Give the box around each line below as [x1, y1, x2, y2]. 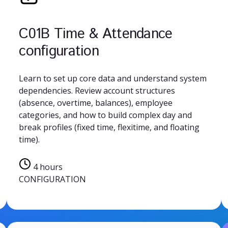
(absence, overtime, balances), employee [19, 97, 173, 108]
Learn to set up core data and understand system [19, 72, 207, 84]
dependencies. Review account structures [19, 84, 176, 96]
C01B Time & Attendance [19, 23, 173, 44]
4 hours [31, 161, 63, 173]
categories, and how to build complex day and [19, 109, 192, 121]
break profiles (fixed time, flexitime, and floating [19, 121, 200, 133]
